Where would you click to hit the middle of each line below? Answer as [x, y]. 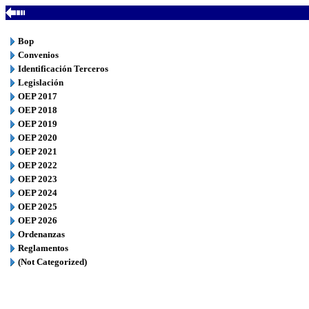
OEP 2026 [38, 220]
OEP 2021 [38, 151]
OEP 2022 [38, 165]
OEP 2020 [38, 138]
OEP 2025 [38, 207]
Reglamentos [43, 248]
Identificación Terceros [63, 69]
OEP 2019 [38, 124]
